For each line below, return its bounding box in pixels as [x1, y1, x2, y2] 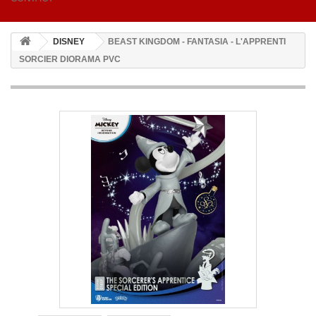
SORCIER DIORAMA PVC [19, 54, 121, 64]
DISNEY [53, 36, 85, 47]
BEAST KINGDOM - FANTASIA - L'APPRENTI [108, 36, 286, 47]
